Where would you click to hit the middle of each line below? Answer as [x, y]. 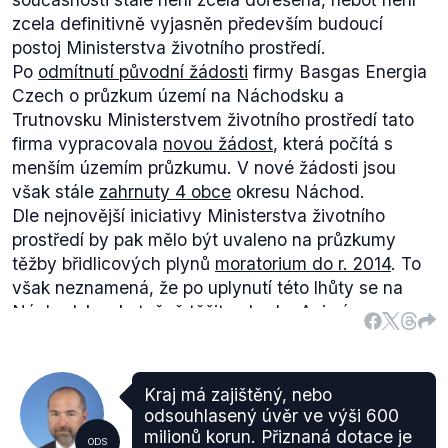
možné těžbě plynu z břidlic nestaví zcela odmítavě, [221, 359]
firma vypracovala [87, 143]
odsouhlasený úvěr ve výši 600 [271, 415]
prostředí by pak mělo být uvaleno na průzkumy [204, 239]
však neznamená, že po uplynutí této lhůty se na [207, 287]
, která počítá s [333, 143]
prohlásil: [340, 383]
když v [41, 383]
